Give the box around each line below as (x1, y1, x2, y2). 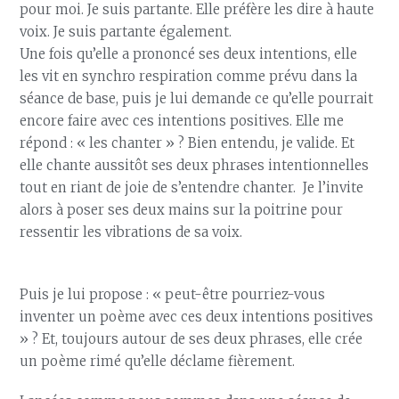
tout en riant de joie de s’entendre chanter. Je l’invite (20, 179, 364, 196)
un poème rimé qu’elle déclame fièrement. (20, 353, 299, 370)
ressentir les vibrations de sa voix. (20, 224, 243, 240)
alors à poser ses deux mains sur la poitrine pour (20, 201, 344, 218)
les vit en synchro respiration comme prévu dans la (20, 68, 358, 85)
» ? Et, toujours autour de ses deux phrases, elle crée (20, 330, 363, 347)
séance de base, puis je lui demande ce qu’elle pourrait (20, 90, 374, 107)
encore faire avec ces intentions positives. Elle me (20, 112, 345, 129)
